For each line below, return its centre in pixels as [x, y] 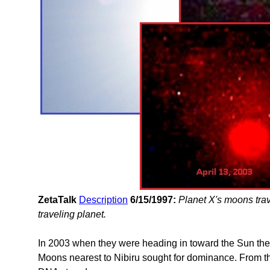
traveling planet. [72, 214]
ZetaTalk [57, 200]
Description [103, 200]
